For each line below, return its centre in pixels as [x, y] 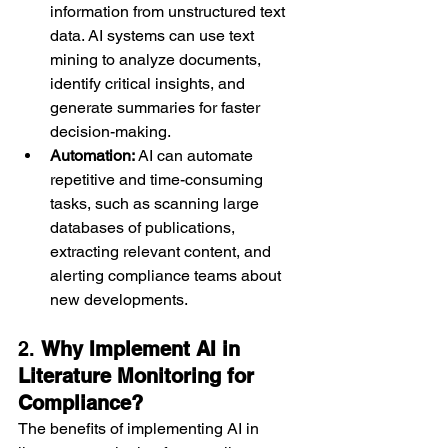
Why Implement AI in [143, 348]
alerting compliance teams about [167, 275]
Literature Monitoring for [139, 375]
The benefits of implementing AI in [140, 428]
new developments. [119, 299]
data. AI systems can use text [154, 35]
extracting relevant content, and [162, 251]
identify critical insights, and [149, 83]
